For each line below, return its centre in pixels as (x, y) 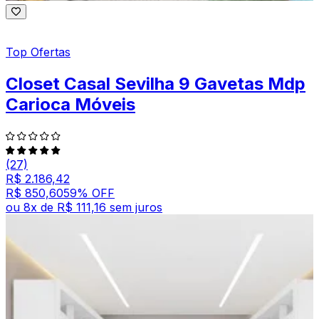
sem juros (136, 207)
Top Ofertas (38, 52)
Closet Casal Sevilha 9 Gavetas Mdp (156, 83)
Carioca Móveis (70, 104)
